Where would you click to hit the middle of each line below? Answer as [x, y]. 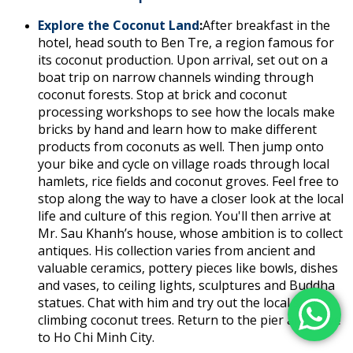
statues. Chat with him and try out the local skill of [185, 303]
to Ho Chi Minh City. [96, 338]
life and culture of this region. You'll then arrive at [184, 216]
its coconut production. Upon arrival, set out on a [183, 60]
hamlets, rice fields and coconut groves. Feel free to [188, 182]
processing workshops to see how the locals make [186, 112]
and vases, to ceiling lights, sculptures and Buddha [186, 286]
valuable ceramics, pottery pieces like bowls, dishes [188, 268]
